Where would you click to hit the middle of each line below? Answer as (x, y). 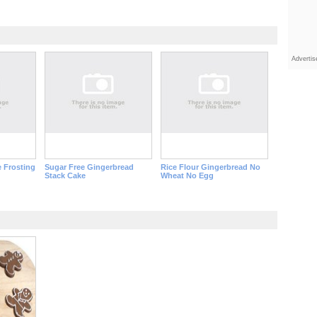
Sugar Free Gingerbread (89, 167)
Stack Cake (65, 175)
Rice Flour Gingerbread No (210, 167)
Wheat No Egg (187, 175)
